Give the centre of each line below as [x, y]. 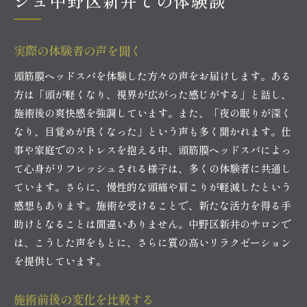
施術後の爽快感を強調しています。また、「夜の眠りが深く [152, 112]
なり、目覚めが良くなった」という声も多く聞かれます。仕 [152, 131]
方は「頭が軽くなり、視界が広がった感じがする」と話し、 [152, 94]
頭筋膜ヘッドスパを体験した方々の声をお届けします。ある [152, 75]
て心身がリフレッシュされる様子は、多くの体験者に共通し [152, 168]
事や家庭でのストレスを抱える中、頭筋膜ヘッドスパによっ [152, 149]
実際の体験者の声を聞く [78, 50]
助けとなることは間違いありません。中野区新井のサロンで [152, 223]
